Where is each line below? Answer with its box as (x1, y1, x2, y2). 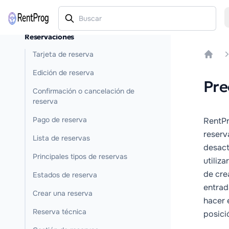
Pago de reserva (33, 115, 87, 124)
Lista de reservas (33, 133, 90, 143)
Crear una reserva (33, 189, 93, 198)
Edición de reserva (33, 68, 94, 77)
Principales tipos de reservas (33, 152, 127, 161)
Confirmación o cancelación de (33, 86, 134, 96)
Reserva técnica (33, 207, 86, 216)
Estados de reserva (33, 170, 97, 179)
